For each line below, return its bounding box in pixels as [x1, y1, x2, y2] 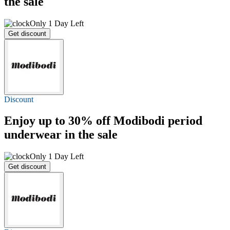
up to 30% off [39, 114, 110, 128]
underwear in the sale [4, 128, 118, 142]
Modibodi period [110, 114, 202, 128]
